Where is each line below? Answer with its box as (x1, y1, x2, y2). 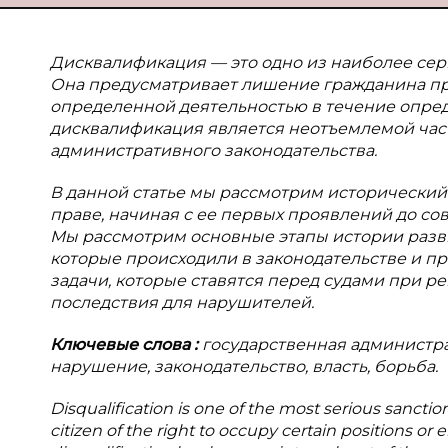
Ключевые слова (50, 335, 194, 354)
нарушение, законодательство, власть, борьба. (50, 357, 438, 376)
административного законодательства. (50, 141, 377, 160)
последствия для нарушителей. (50, 293, 314, 312)
